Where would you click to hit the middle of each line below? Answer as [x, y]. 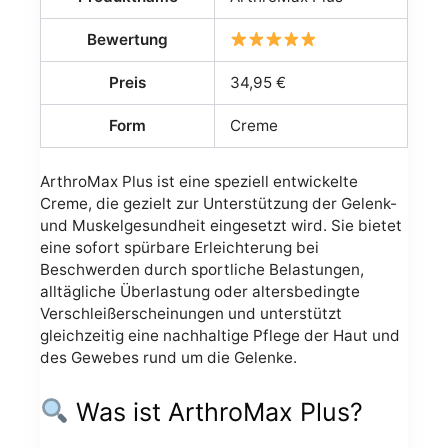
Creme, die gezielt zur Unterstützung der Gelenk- [218, 204]
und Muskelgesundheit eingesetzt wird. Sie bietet [221, 226]
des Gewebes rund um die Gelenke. [168, 358]
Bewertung [127, 40]
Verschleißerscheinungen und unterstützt [191, 314]
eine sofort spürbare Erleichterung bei [179, 248]
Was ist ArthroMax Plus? [215, 411]
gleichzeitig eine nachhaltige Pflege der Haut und [220, 336]
